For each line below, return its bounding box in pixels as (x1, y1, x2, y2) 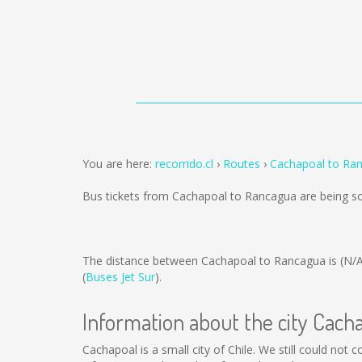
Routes (223, 156, 260, 171)
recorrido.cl (155, 156, 213, 171)
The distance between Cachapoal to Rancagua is (82, 253, 340, 268)
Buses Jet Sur (86, 269, 155, 284)
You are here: (82, 156, 155, 171)
